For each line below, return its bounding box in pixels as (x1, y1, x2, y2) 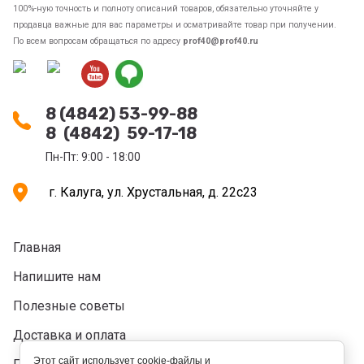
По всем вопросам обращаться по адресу (13, 36, 183, 46)
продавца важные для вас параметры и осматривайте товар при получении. (13, 19, 336, 30)
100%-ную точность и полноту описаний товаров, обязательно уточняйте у (13, 3, 318, 14)
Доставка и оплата (13, 327, 126, 343)
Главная (13, 240, 61, 255)
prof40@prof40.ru (183, 36, 258, 46)
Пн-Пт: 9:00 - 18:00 (45, 150, 141, 163)
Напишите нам (13, 269, 101, 284)
